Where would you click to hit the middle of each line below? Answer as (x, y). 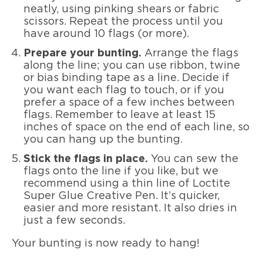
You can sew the (195, 159)
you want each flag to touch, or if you (124, 90)
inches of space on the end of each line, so (136, 127)
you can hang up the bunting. (103, 139)
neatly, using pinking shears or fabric (121, 9)
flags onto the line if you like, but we (121, 171)
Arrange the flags (191, 53)
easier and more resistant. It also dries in (130, 208)
